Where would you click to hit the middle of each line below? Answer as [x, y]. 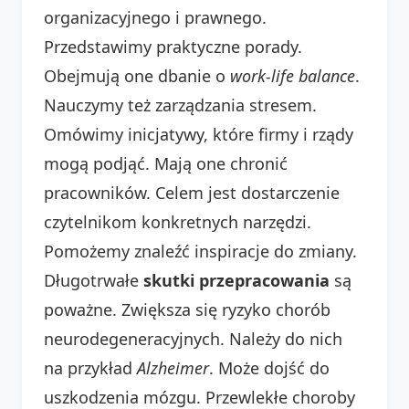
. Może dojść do [269, 367]
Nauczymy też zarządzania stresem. [180, 105]
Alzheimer [173, 367]
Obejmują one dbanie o [137, 75]
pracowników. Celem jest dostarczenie [192, 192]
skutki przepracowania [236, 280]
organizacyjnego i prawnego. [155, 17]
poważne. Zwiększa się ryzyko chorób [187, 309]
